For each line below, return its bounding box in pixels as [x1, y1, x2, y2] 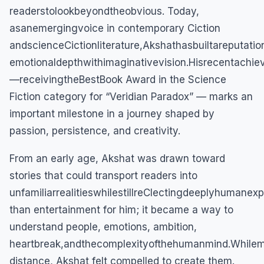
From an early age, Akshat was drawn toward [9, 153, 225, 165]
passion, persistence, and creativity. [9, 125, 180, 137]
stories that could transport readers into [9, 170, 197, 182]
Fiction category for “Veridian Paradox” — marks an [9, 91, 253, 103]
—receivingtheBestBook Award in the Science [9, 74, 226, 86]
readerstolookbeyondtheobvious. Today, [9, 5, 199, 18]
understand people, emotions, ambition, [9, 221, 197, 233]
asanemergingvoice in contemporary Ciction [9, 22, 220, 35]
